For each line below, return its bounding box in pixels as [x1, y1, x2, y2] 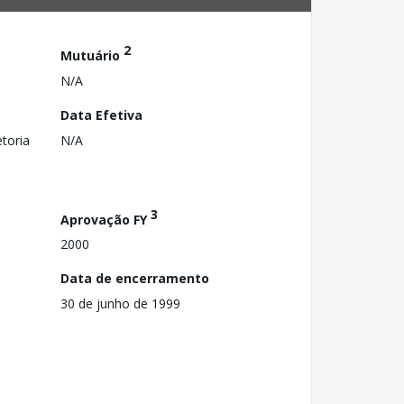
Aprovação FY [60, 210, 151, 228]
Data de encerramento [60, 270, 209, 288]
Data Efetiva [60, 106, 142, 124]
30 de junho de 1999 [60, 295, 180, 313]
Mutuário [60, 46, 124, 64]
